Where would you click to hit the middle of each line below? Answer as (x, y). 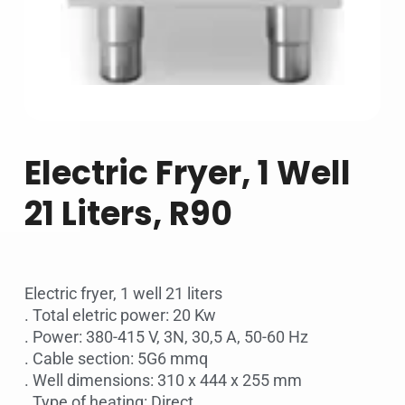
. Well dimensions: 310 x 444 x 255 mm (163, 381)
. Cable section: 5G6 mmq (116, 359)
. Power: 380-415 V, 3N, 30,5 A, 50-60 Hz (166, 337)
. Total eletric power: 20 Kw (120, 316)
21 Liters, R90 (128, 214)
